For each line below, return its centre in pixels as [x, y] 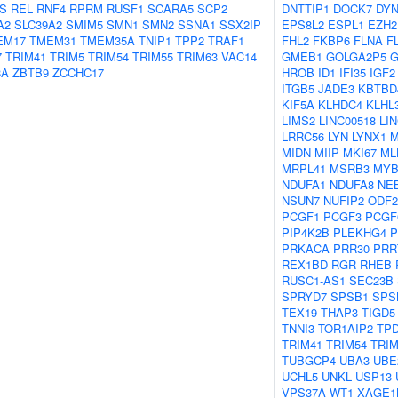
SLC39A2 [38, 24]
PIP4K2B [306, 232]
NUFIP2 [344, 200]
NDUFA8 [352, 184]
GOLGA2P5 [356, 56]
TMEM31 [53, 40]
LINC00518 [347, 120]
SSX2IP [240, 24]
